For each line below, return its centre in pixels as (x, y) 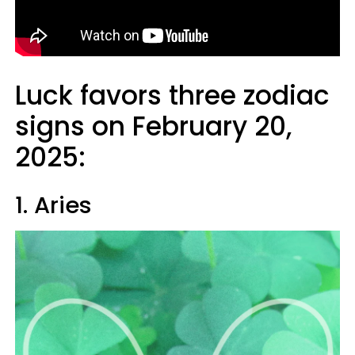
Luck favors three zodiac (172, 95)
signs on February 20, (153, 126)
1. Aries (53, 205)
